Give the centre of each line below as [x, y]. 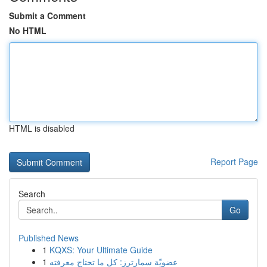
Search [32, 194]
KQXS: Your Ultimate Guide [101, 250]
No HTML [28, 30]
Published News [49, 238]
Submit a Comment [47, 15]
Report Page [234, 162]
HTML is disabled [42, 128]
